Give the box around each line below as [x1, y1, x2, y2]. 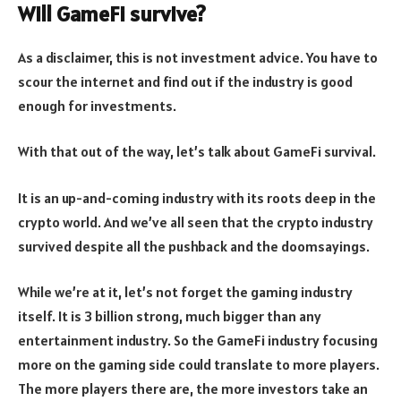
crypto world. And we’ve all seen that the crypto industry [18, 212, 373, 231]
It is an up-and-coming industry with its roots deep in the [18, 188, 376, 207]
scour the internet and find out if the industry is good [18, 72, 353, 90]
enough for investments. [18, 96, 176, 115]
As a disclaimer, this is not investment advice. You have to [18, 47, 378, 66]
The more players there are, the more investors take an [18, 380, 368, 398]
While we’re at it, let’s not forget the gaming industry [18, 283, 353, 302]
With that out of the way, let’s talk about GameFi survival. [18, 142, 376, 161]
